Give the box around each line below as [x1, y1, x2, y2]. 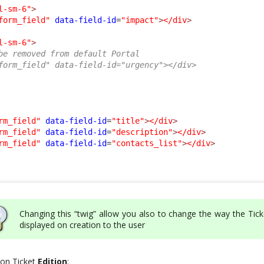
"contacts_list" [111, 138, 183, 148]
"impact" [121, 15, 159, 25]
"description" [111, 127, 173, 137]
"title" [111, 115, 145, 126]
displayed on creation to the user [19, 219, 146, 230]
